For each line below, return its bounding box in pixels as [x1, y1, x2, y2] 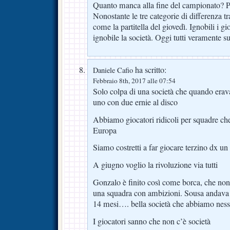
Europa [93, 124, 117, 136]
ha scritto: [133, 64, 166, 75]
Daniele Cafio [93, 65, 133, 75]
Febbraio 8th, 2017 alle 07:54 [93, 75, 176, 85]
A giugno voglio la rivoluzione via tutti [93, 159, 218, 171]
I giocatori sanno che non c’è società [93, 216, 210, 227]
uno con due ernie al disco [93, 96, 178, 108]
